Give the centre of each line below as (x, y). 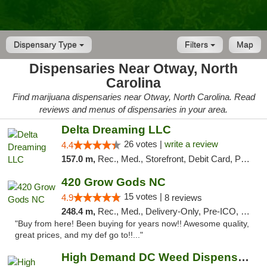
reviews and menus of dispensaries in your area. (133, 109)
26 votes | (144, 144)
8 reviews (183, 198)
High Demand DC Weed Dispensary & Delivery (243, 257)
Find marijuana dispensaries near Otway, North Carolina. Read (133, 97)
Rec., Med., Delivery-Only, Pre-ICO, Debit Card (169, 211)
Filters (198, 45)
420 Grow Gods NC (113, 182)
